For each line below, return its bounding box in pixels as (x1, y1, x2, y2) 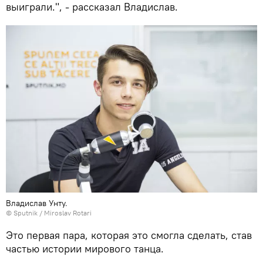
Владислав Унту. (6, 198, 68, 209)
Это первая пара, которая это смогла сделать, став (6, 228, 252, 242)
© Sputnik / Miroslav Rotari (6, 208, 92, 218)
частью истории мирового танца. (6, 242, 170, 256)
